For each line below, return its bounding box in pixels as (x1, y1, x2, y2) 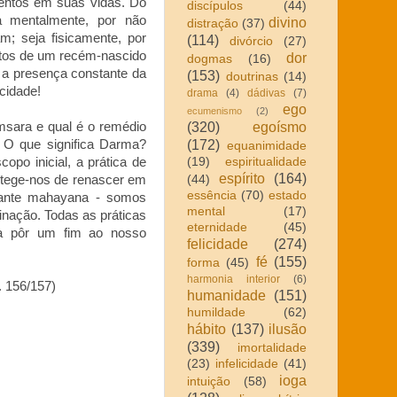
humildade (187, 305, 245, 319)
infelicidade (215, 356, 278, 370)
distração (187, 16, 238, 30)
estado (269, 188, 307, 202)
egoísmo (253, 118, 307, 135)
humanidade (187, 286, 266, 303)
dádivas (247, 86, 285, 99)
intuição (187, 374, 230, 388)
